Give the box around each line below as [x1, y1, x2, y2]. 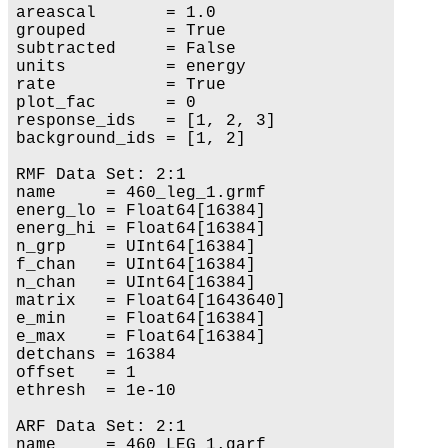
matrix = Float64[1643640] [16, 291, 286, 310]
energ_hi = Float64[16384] [16, 219, 266, 238]
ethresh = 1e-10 [16, 381, 176, 400]
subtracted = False [16, 39, 236, 58]
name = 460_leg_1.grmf [16, 183, 266, 202]
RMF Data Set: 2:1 [16, 165, 186, 184]
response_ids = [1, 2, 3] [16, 111, 276, 130]
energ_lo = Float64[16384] [16, 201, 266, 220]
